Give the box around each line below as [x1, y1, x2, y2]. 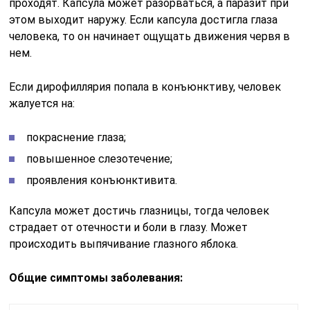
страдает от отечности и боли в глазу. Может [9, 220, 248, 234]
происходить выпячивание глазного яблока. [9, 237, 239, 250]
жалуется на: [9, 96, 75, 110]
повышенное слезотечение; [26, 152, 173, 165]
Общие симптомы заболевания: [9, 271, 183, 284]
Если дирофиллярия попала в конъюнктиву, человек [9, 80, 282, 93]
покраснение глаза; [26, 130, 127, 144]
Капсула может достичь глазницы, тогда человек [9, 203, 270, 217]
